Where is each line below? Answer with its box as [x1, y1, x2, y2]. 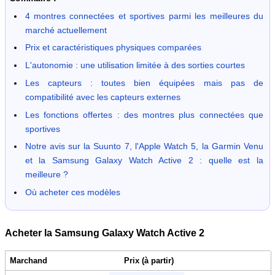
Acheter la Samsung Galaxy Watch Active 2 [5, 228, 204, 239]
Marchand [10, 256, 47, 266]
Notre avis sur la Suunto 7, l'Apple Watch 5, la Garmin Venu [25, 141, 263, 152]
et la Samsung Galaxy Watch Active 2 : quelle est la [25, 155, 263, 166]
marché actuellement [25, 25, 107, 35]
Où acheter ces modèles [25, 187, 120, 198]
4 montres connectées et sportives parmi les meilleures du [25, 10, 263, 21]
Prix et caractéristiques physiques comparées [25, 42, 201, 53]
